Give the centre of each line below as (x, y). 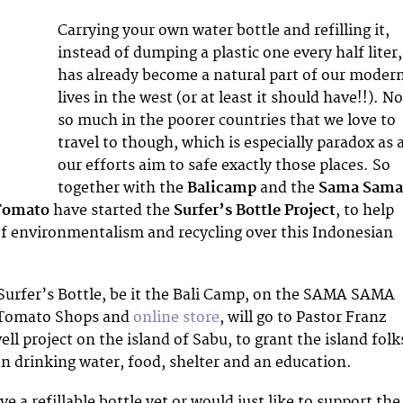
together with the (123, 188)
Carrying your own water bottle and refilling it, (224, 30)
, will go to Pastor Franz (303, 317)
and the (288, 188)
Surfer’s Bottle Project (255, 210)
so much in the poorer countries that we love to (227, 120)
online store (176, 317)
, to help (365, 210)
